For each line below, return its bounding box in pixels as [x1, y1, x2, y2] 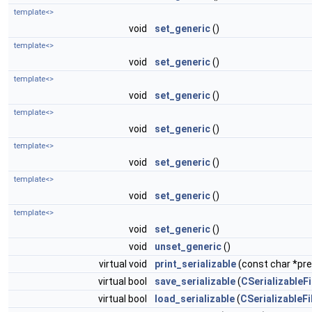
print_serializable [155, 258, 236, 270]
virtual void [99, 258, 149, 270]
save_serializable [155, 276, 235, 287]
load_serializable [155, 293, 235, 304]
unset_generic [155, 241, 221, 252]
